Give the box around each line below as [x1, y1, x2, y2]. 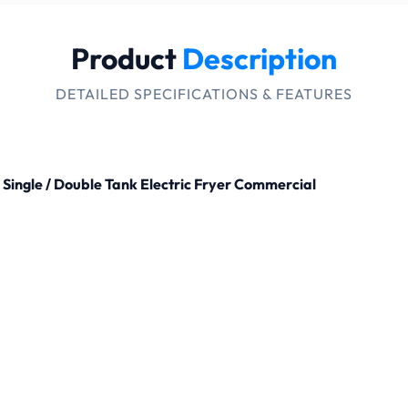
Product [71, 40, 182, 76]
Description [182, 40, 337, 76]
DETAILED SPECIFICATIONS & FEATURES [56, 85, 352, 103]
